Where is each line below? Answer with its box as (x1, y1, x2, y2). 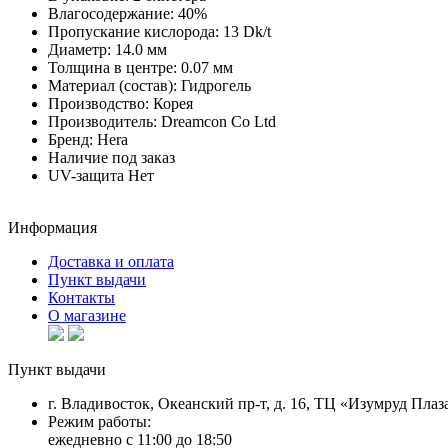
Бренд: (48, 131, 93, 149)
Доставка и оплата (48, 253, 174, 271)
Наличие (48, 149, 108, 167)
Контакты (48, 289, 115, 307)
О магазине (48, 307, 126, 325)
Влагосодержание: (48, 5, 174, 23)
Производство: (48, 95, 149, 113)
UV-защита (48, 167, 124, 185)
